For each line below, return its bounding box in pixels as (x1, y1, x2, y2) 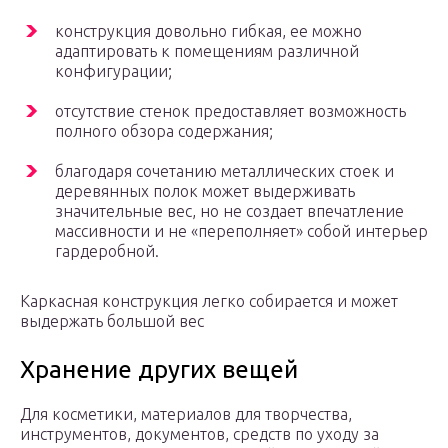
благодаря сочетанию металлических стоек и (55, 162, 394, 181)
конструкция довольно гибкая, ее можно (55, 22, 362, 41)
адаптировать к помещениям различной (55, 42, 359, 61)
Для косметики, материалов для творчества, (20, 405, 352, 424)
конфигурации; (55, 62, 172, 81)
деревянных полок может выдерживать (55, 182, 355, 201)
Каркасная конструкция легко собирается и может (20, 292, 398, 311)
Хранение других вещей (20, 356, 298, 384)
